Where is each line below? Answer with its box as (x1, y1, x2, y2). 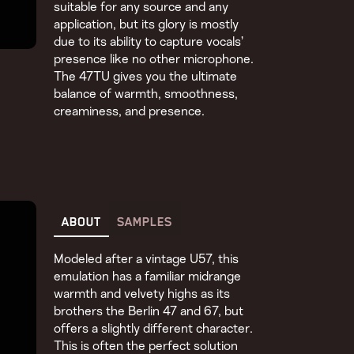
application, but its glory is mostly (54, 18, 239, 32)
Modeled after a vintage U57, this (54, 253, 239, 266)
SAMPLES (117, 215, 173, 230)
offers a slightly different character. (54, 322, 254, 336)
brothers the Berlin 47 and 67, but (54, 305, 244, 318)
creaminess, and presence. (54, 105, 205, 119)
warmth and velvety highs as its (54, 288, 231, 301)
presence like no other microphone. (54, 53, 254, 66)
